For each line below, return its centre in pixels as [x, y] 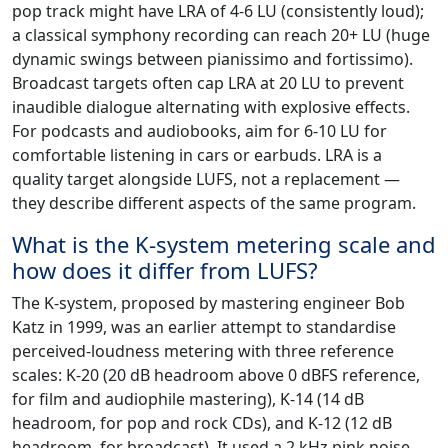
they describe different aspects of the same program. [214, 202]
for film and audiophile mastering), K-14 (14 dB [188, 398]
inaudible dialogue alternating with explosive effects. [211, 106]
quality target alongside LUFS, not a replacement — [206, 178]
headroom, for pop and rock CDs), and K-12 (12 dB [202, 422]
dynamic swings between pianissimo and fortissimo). [212, 58]
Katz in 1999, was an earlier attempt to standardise [204, 326]
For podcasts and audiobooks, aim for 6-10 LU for [199, 130]
